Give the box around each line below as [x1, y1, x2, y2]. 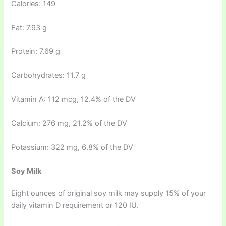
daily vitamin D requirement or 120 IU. [11, 200, 139, 210]
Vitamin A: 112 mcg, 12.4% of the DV [11, 94, 136, 104]
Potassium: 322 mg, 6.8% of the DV [11, 142, 134, 152]
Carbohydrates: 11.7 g [11, 71, 86, 80]
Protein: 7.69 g [11, 47, 61, 56]
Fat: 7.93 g [11, 23, 47, 32]
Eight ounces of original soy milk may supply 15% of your [11, 188, 206, 198]
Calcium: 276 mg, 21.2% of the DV [11, 119, 128, 128]
